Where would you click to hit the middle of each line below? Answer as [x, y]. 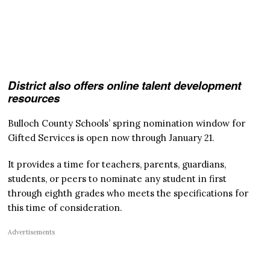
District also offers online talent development [125, 85]
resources [34, 98]
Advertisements [32, 232]
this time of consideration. [65, 207]
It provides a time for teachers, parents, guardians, [117, 164]
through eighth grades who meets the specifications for [128, 193]
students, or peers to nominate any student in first [118, 178]
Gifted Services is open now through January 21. [111, 137]
